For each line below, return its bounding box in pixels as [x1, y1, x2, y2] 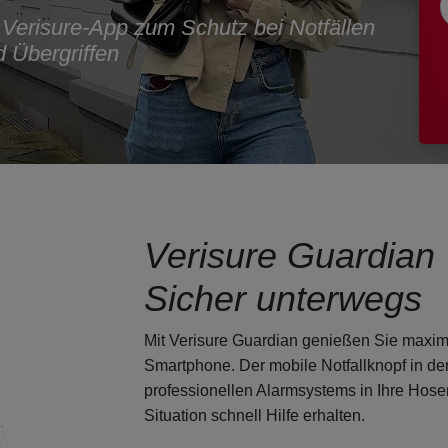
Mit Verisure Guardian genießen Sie [144, 331, 402, 349]
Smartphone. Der [144, 356, 269, 374]
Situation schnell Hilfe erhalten [144, 406, 361, 424]
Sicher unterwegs [144, 277, 422, 319]
